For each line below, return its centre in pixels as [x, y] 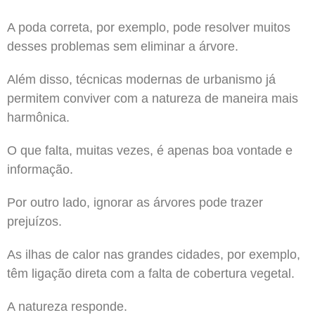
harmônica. [38, 117]
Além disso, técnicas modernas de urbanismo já [141, 79]
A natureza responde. [67, 306]
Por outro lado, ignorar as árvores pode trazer [135, 202]
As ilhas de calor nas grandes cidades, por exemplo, [154, 254]
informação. [40, 169]
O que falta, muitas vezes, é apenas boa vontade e [150, 150]
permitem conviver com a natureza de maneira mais [153, 98]
